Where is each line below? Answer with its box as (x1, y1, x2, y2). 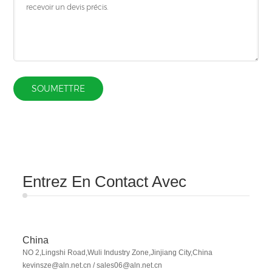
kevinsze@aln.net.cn (22, 260, 92, 270)
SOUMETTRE (32, 83, 86, 94)
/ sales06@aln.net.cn (91, 260, 163, 270)
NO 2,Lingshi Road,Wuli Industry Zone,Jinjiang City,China (22, 248, 213, 257)
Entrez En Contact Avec (22, 172, 187, 191)
